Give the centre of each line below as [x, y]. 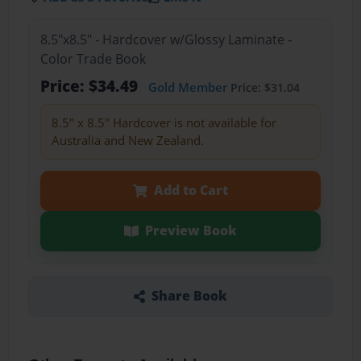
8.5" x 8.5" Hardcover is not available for [164, 123]
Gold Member [187, 87]
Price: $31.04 [263, 88]
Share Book [189, 296]
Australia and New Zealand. [127, 141]
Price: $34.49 [91, 86]
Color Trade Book [93, 59]
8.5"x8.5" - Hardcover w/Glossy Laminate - [166, 40]
